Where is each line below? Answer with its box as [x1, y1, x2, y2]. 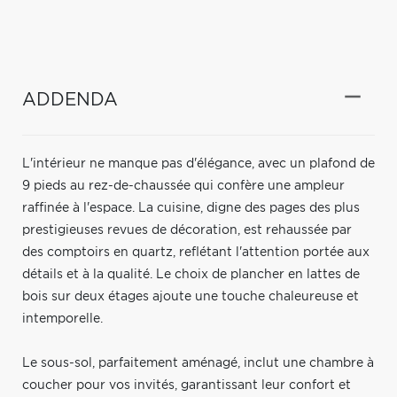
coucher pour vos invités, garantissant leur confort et [22, 378, 351, 392]
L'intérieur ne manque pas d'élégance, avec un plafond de [22, 157, 375, 170]
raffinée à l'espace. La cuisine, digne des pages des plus [22, 201, 360, 214]
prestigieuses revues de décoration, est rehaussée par [22, 223, 352, 237]
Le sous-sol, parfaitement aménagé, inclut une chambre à [22, 356, 374, 370]
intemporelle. [22, 312, 103, 325]
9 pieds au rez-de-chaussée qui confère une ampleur [22, 179, 345, 192]
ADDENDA [22, 90, 118, 109]
